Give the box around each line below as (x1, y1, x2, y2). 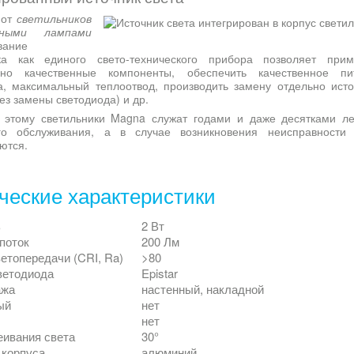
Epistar (141, 265, 178, 282)
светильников (17, 10, 92, 27)
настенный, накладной (141, 281, 264, 298)
